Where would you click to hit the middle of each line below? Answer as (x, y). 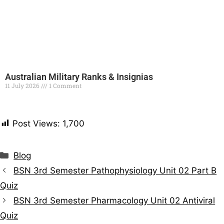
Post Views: (36, 124)
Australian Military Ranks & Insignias (79, 76)
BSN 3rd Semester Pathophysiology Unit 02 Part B (115, 170)
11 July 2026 (23, 85)
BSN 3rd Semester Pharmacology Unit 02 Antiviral (114, 200)
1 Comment (64, 85)
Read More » (22, 103)
